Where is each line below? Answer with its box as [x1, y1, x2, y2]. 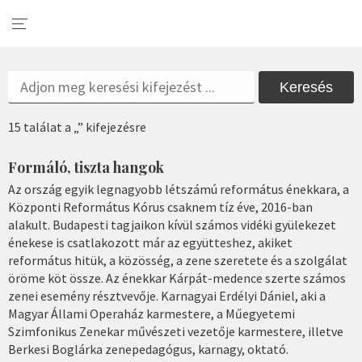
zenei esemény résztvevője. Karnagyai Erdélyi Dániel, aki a [8, 287, 326, 304]
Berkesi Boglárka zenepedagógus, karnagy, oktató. [8, 340, 288, 357]
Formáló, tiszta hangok [8, 158, 164, 177]
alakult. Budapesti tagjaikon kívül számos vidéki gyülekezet [8, 216, 336, 233]
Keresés [280, 79, 333, 95]
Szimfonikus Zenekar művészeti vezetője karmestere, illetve [8, 322, 343, 339]
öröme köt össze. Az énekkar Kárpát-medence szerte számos [8, 269, 346, 286]
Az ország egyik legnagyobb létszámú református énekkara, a [8, 180, 349, 197]
